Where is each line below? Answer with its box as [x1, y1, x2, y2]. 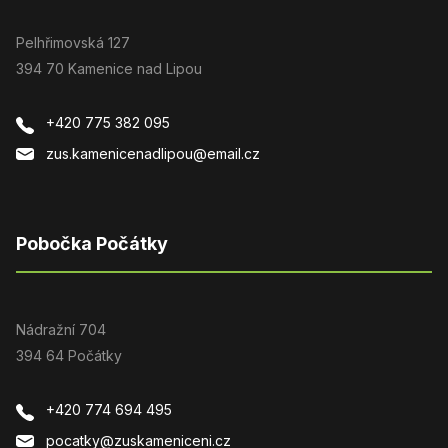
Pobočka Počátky [16, 232, 168, 254]
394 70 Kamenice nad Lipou [16, 59, 202, 77]
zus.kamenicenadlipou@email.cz [46, 144, 260, 162]
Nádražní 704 [16, 320, 106, 338]
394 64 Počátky [16, 346, 122, 364]
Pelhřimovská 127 [16, 33, 130, 51]
